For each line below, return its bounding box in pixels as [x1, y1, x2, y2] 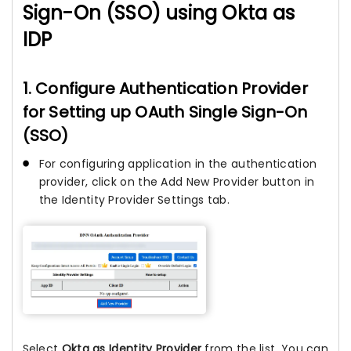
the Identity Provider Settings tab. [38, 191, 230, 208]
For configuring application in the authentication [38, 155, 317, 172]
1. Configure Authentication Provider [22, 77, 308, 100]
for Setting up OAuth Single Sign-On [22, 100, 308, 123]
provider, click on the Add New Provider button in [38, 173, 315, 190]
